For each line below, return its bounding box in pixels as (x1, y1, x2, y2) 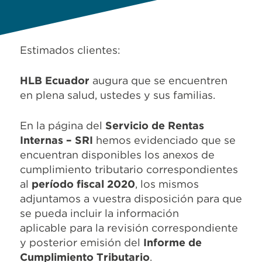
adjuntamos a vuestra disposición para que (20, 192, 242, 205)
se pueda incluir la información (20, 206, 179, 219)
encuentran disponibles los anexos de (20, 148, 215, 161)
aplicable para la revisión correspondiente (20, 221, 238, 234)
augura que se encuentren (89, 74, 227, 87)
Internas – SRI (20, 133, 93, 146)
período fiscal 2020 (32, 177, 135, 190)
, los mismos (135, 177, 199, 190)
